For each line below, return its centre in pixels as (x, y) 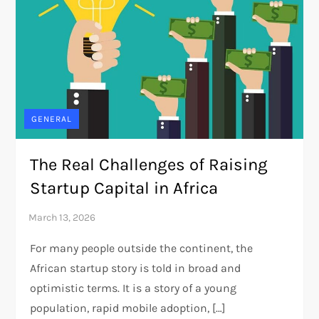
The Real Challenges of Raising (149, 164)
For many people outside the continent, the (142, 248)
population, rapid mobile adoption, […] (128, 308)
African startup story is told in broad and (136, 268)
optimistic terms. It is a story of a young (134, 288)
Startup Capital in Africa (124, 188)
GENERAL (52, 119)
